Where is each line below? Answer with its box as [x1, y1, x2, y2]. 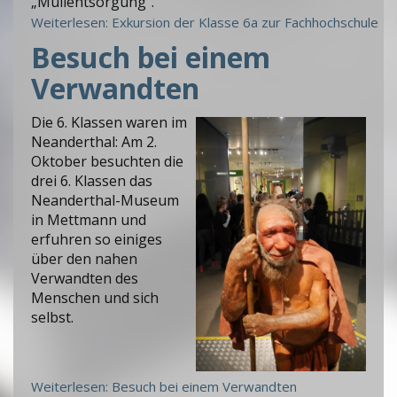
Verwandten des [31, 268, 138, 288]
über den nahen [31, 248, 137, 269]
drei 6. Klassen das [31, 170, 152, 191]
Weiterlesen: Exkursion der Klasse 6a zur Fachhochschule [31, 13, 378, 32]
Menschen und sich [31, 287, 159, 307]
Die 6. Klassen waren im [31, 112, 187, 132]
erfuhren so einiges [31, 229, 162, 249]
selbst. [31, 307, 74, 327]
